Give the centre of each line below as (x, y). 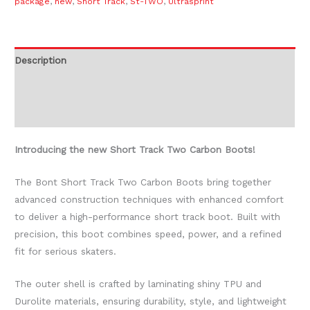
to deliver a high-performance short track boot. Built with (148, 217)
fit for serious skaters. (66, 252)
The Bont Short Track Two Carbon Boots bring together (143, 182)
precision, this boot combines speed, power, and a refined (148, 234)
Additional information (65, 87)
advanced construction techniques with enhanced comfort (149, 200)
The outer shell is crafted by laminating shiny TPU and (138, 284)
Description (41, 60)
